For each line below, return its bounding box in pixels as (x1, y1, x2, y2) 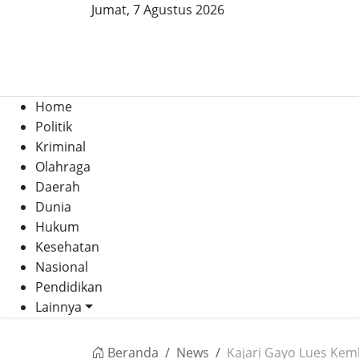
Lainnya (35, 298, 82, 316)
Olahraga (35, 158, 91, 175)
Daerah (35, 178, 80, 196)
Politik (35, 118, 72, 135)
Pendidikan (35, 278, 103, 296)
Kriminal (35, 138, 86, 155)
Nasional (35, 258, 88, 276)
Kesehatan (35, 238, 99, 256)
